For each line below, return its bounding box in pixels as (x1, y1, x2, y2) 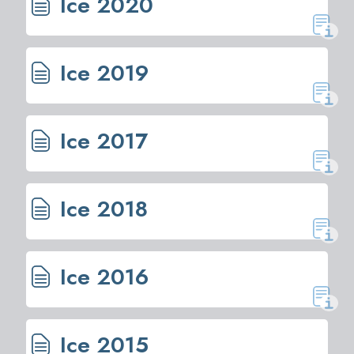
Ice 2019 (54, 56, 149, 89)
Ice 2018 (54, 192, 148, 225)
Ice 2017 (54, 124, 148, 157)
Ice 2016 (54, 260, 149, 293)
